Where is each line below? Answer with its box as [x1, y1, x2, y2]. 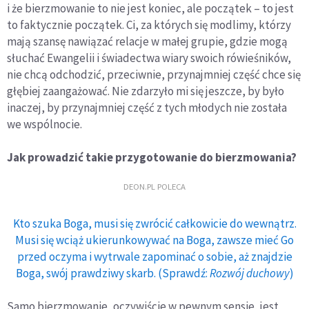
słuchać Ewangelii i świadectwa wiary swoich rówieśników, [7, 50, 291, 66]
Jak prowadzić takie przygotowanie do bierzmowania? [7, 149, 297, 165]
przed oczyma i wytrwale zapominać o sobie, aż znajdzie [17, 248, 292, 264]
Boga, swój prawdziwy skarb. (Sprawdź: [15, 265, 210, 281]
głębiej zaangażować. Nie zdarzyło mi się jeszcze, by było [7, 83, 284, 99]
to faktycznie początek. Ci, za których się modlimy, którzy [7, 17, 291, 32]
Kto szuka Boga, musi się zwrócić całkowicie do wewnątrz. [12, 215, 297, 231]
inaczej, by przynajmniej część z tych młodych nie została [7, 99, 287, 115]
